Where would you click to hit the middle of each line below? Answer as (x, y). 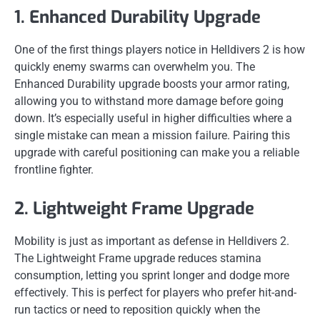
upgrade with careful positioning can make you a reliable (157, 153)
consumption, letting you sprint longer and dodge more (152, 276)
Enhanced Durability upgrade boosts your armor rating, (152, 84)
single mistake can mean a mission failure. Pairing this (152, 136)
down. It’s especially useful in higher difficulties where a (153, 119)
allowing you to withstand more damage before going (149, 101)
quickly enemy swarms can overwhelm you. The (135, 67)
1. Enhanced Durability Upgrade (137, 17)
